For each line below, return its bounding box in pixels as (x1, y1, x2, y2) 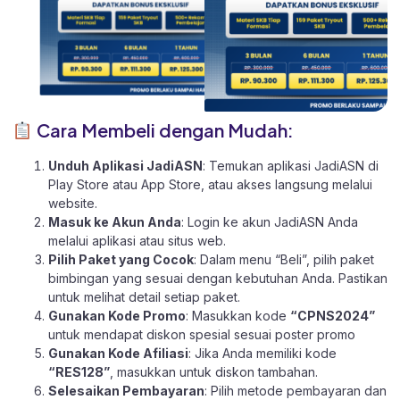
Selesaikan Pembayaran (48, 382, 204, 398)
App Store (141, 176, 201, 192)
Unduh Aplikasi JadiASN (48, 157, 203, 173)
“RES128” (48, 363, 110, 379)
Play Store (48, 176, 112, 192)
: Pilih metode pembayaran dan (204, 382, 387, 398)
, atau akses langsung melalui (201, 176, 372, 192)
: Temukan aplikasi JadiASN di (203, 157, 379, 173)
